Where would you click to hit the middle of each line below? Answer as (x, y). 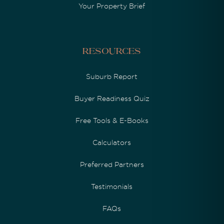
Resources (112, 52)
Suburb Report (112, 76)
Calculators (112, 142)
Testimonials (112, 186)
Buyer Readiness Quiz (112, 98)
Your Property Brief (112, 6)
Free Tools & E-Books (112, 120)
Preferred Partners (112, 164)
